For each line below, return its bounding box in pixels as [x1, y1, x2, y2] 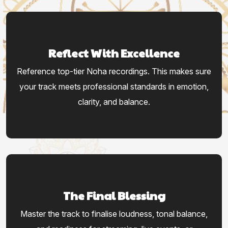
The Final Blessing [63, 188, 165, 204]
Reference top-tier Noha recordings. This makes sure [17, 66, 211, 77]
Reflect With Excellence [48, 45, 180, 61]
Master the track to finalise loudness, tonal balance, [20, 209, 208, 219]
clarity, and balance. [78, 97, 150, 107]
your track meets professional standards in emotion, [19, 81, 209, 92]
